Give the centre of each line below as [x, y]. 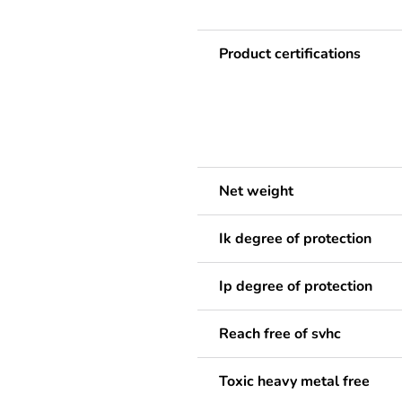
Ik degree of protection [295, 239]
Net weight [256, 192]
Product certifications [290, 54]
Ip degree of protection [296, 287]
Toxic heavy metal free [294, 382]
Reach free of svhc [280, 334]
